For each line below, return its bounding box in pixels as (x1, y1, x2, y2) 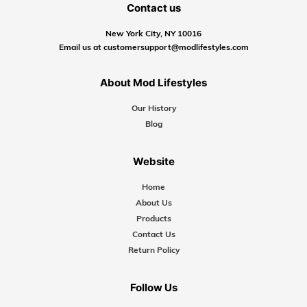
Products (136, 213, 171, 224)
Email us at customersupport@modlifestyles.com (58, 42, 249, 53)
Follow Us (130, 281, 177, 295)
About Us (135, 197, 172, 208)
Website (132, 155, 175, 169)
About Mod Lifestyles (100, 76, 207, 90)
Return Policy (127, 245, 180, 256)
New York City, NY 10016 (106, 28, 201, 39)
